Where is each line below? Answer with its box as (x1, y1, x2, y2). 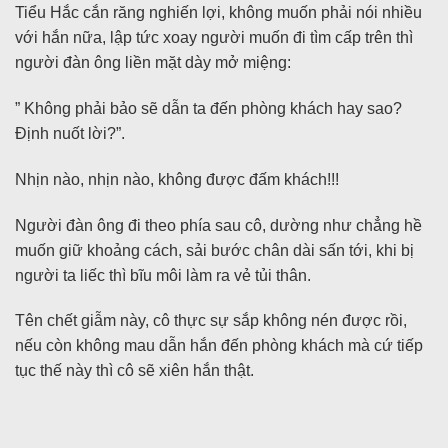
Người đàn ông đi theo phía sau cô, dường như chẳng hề (15, 216, 422, 234)
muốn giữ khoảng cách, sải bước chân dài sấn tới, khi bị (15, 241, 414, 259)
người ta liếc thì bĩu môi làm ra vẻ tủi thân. (15, 266, 311, 284)
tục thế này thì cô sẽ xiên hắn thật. (15, 362, 254, 380)
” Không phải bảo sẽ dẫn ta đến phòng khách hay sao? (15, 100, 402, 118)
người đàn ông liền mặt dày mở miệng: (15, 54, 291, 72)
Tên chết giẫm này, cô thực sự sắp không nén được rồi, (15, 312, 407, 330)
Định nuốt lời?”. (15, 125, 125, 143)
